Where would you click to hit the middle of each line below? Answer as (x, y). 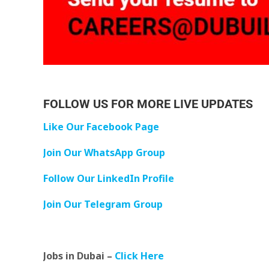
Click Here (141, 256)
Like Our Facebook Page (101, 127)
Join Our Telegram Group (103, 204)
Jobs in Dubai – (79, 256)
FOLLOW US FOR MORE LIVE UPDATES (148, 104)
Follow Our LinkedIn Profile (109, 178)
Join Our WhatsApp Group (104, 153)
